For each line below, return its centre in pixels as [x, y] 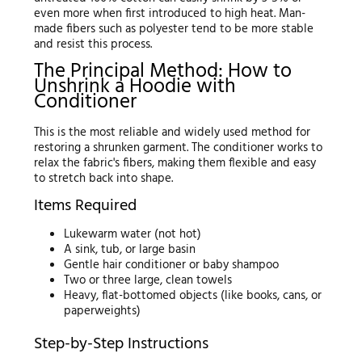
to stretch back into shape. [103, 178]
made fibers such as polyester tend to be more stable [173, 29]
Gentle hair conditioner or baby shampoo [172, 265]
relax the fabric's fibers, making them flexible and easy [175, 163]
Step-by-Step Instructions [121, 345]
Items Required [85, 206]
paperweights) [103, 311]
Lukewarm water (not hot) [133, 234]
